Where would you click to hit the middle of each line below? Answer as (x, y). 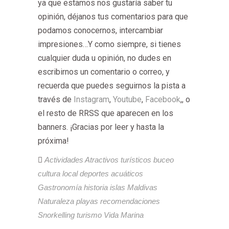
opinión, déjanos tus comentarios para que (113, 17)
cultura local (58, 174)
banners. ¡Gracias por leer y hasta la (101, 127)
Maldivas (142, 187)
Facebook (162, 99)
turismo (89, 215)
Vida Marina (124, 215)
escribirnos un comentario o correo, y (104, 72)
